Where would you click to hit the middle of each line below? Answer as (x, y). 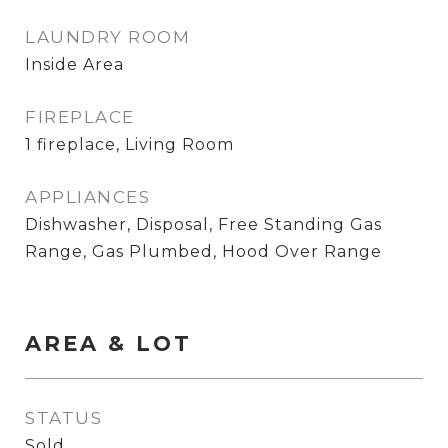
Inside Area (74, 64)
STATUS (63, 418)
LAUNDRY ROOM (107, 37)
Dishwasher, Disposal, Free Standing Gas (203, 224)
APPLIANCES (87, 197)
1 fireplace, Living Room (129, 144)
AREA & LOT (108, 343)
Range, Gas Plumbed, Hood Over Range (203, 251)
